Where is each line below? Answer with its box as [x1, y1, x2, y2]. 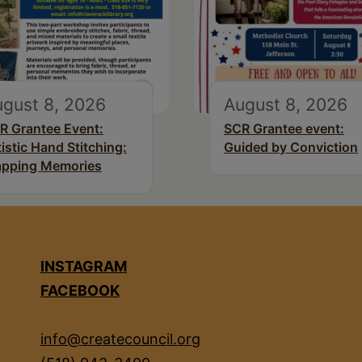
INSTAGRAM [40, 258, 127, 276]
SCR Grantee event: [224, 120, 344, 137]
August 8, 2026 [224, 94, 347, 116]
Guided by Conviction [224, 139, 358, 156]
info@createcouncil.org [40, 330, 200, 348]
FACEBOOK [40, 282, 120, 300]
